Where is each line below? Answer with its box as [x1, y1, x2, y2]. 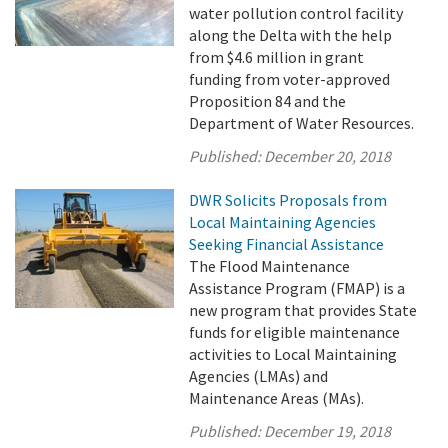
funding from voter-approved [189, 69, 391, 89]
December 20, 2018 [264, 146, 392, 166]
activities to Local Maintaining [189, 344, 398, 364]
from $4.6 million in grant [189, 47, 365, 67]
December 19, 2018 [264, 421, 392, 441]
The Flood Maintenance [189, 256, 351, 276]
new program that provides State [189, 300, 418, 320]
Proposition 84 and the [189, 91, 347, 111]
